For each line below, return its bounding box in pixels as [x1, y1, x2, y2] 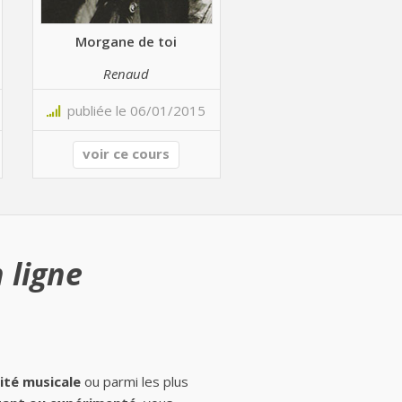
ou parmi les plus [81, 372, 188, 390]
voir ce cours [83, 144, 170, 162]
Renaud [103, 64, 150, 83]
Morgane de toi [75, 31, 178, 50]
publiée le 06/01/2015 [60, 101, 206, 119]
